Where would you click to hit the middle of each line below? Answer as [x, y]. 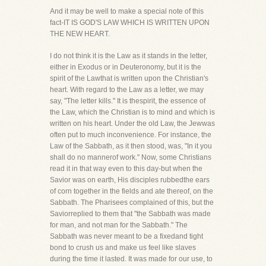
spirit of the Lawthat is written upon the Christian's [129, 78]
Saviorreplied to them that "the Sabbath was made [130, 214]
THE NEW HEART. [80, 34]
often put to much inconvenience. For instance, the [131, 135]
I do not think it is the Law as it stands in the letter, [129, 56]
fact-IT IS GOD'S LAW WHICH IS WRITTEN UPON [130, 23]
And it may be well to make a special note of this [127, 11]
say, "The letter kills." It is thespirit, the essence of [128, 101]
